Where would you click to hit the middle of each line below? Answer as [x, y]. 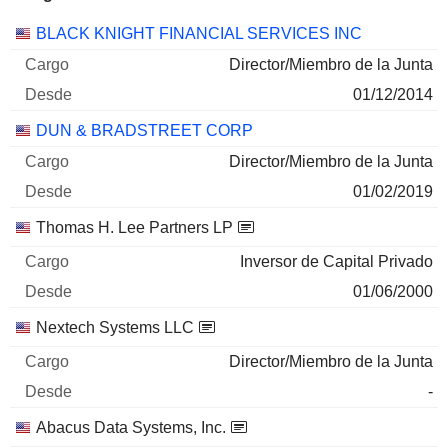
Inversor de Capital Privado [336, 261]
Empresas [50, 32]
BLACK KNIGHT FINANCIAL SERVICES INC [199, 33]
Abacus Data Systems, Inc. [131, 427]
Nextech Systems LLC [115, 327]
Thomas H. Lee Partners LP [134, 227]
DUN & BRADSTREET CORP [144, 130]
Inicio [169, 32]
